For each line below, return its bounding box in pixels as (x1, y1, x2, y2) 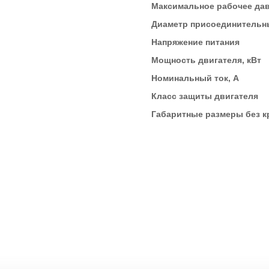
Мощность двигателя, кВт (151, 55, 261, 65)
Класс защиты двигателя (151, 91, 258, 101)
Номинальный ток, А (151, 73, 239, 83)
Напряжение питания (151, 37, 240, 47)
